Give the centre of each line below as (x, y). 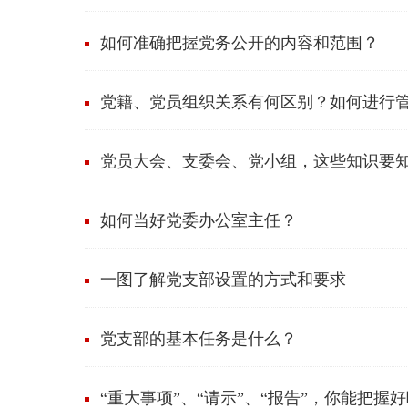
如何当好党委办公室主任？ (199, 220)
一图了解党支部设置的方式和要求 (223, 280)
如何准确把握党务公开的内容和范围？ (240, 43)
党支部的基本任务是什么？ (199, 339)
